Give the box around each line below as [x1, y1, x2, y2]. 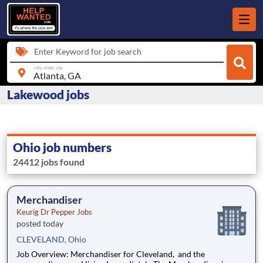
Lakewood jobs [7, 87, 89, 102]
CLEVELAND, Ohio [16, 234, 86, 245]
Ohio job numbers [13, 140, 112, 155]
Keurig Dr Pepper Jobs [16, 207, 92, 217]
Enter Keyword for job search [34, 46, 141, 56]
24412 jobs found [13, 156, 85, 168]
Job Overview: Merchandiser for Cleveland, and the [16, 249, 70, 259]
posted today [16, 218, 63, 229]
